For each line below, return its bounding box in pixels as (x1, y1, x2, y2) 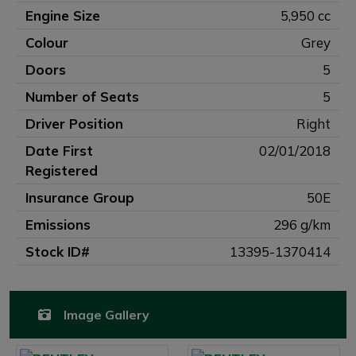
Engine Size (25, 7, 100, 24)
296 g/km (273, 216, 331, 233)
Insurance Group (25, 189, 134, 206)
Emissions (25, 216, 91, 233)
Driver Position (25, 115, 123, 132)
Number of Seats (25, 88, 139, 105)
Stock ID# (25, 243, 90, 260)
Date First (25, 142, 93, 159)
